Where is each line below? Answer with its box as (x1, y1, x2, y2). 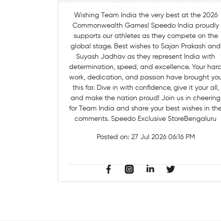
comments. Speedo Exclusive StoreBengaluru (74, 115, 217, 122)
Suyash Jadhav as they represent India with (76, 53, 216, 60)
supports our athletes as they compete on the (73, 32, 218, 39)
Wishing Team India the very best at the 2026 (74, 11, 218, 19)
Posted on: (96, 133, 131, 141)
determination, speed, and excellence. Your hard (69, 63, 192, 71)
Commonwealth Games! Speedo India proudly (72, 22, 151, 29)
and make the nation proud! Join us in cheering (71, 94, 162, 102)
